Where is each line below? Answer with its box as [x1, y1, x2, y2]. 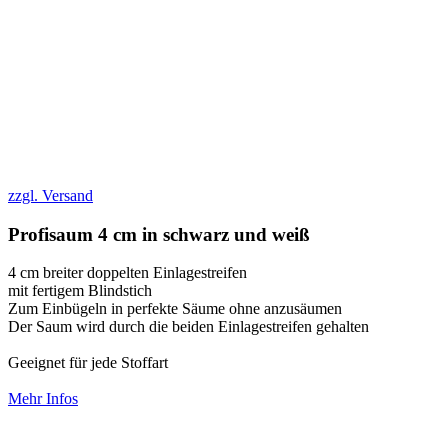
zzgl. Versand [8, 187, 93, 204]
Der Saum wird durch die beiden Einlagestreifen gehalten [8, 318, 369, 336]
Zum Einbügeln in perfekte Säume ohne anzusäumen [8, 300, 342, 318]
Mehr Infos [8, 390, 78, 408]
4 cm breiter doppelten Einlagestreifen [8, 264, 247, 282]
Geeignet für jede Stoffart [8, 354, 168, 372]
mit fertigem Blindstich [8, 282, 152, 300]
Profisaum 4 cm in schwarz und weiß [8, 223, 310, 245]
